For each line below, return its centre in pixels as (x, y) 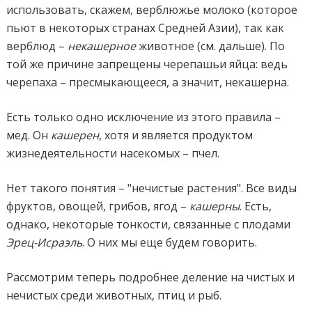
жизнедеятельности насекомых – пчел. (113, 153)
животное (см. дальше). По (211, 46)
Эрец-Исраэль (45, 242)
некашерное (102, 46)
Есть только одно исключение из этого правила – (144, 117)
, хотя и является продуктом (176, 135)
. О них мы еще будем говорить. (170, 242)
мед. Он (29, 135)
